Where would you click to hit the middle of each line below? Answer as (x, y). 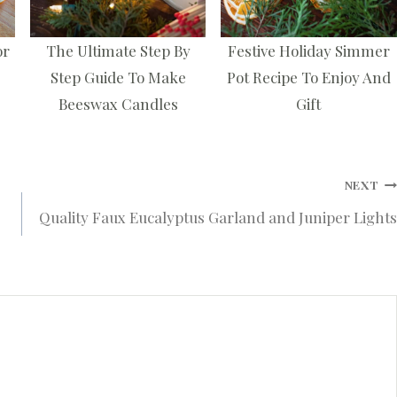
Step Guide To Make (118, 78)
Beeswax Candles (118, 104)
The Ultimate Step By (118, 51)
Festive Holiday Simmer (308, 51)
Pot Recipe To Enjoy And (308, 78)
